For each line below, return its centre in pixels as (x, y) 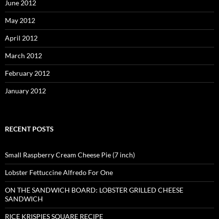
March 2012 (23, 56)
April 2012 (21, 38)
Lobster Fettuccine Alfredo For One (59, 173)
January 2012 (25, 91)
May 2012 (20, 21)
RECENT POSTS (29, 129)
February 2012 (27, 73)
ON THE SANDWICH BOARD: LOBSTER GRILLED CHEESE (94, 190)
